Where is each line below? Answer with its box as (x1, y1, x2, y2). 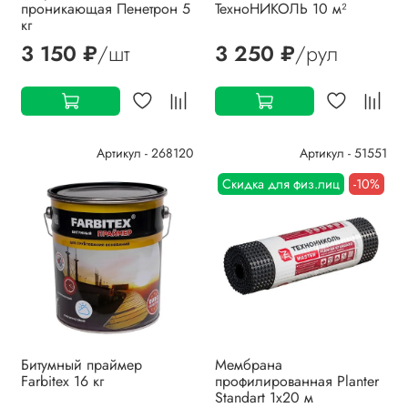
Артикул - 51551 (300, 143, 387, 162)
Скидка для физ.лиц (222, 174, 341, 193)
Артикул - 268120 (97, 143, 193, 162)
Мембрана (215, 353, 282, 375)
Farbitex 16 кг (21, 370, 104, 392)
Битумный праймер (21, 353, 142, 375)
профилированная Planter (215, 370, 379, 392)
